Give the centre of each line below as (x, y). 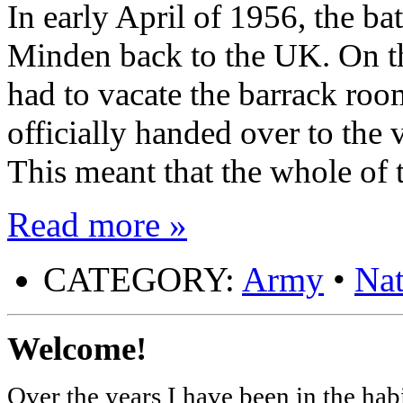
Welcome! (77, 349)
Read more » (97, 225)
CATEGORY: (143, 280)
